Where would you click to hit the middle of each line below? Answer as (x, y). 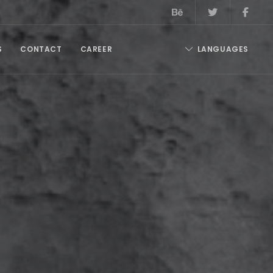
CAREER (96, 49)
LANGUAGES (223, 49)
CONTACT (41, 49)
